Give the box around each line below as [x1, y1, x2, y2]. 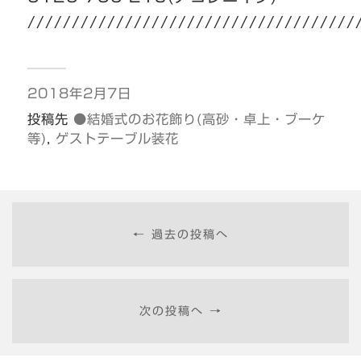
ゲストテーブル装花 [55, 132, 179, 146]
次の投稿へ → [139, 305, 222, 317]
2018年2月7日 [27, 87, 131, 101]
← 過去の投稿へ [132, 228, 229, 240]
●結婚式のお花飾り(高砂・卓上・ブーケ [73, 113, 326, 127]
